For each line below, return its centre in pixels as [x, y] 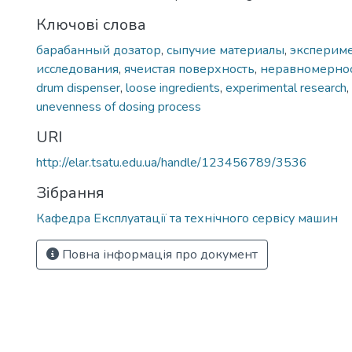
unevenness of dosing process [119, 107]
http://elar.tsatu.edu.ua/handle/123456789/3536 [172, 163]
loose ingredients [173, 88]
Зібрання [70, 193]
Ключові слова [91, 25]
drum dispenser [78, 88]
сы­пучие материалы [225, 50]
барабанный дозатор [99, 50]
